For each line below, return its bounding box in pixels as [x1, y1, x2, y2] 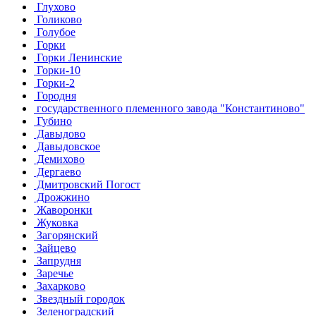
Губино [34, 114, 72, 127]
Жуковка [34, 216, 78, 229]
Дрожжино [34, 190, 90, 203]
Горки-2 [34, 76, 75, 89]
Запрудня [34, 254, 81, 267]
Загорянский [34, 229, 98, 241]
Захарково [34, 279, 85, 292]
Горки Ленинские [34, 51, 122, 63]
